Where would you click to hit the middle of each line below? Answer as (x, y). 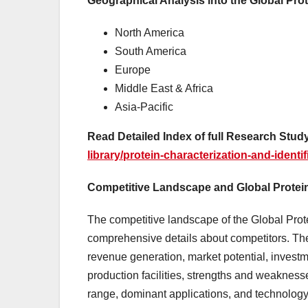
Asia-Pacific (144, 107)
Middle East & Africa (164, 89)
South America (151, 52)
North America (150, 33)
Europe (133, 70)
